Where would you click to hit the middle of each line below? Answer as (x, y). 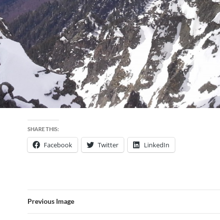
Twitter (108, 145)
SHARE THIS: (43, 129)
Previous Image (51, 201)
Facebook (58, 145)
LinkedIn (157, 145)
